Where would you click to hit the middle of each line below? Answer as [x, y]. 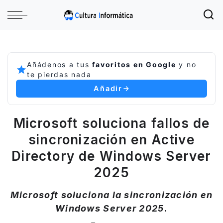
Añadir [108, 89]
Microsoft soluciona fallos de [111, 123]
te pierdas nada [59, 74]
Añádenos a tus [60, 64]
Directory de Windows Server [111, 156]
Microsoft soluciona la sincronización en [111, 195]
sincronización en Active [111, 140]
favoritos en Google [134, 64]
